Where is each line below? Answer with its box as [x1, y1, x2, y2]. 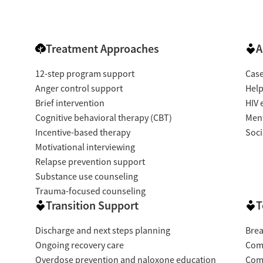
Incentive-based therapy [35, 127, 130, 139]
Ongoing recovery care [35, 240, 124, 252]
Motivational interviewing [35, 141, 135, 154]
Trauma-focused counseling [35, 186, 146, 198]
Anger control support [35, 83, 123, 95]
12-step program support [35, 68, 134, 80]
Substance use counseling [35, 171, 138, 183]
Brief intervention [35, 97, 104, 110]
